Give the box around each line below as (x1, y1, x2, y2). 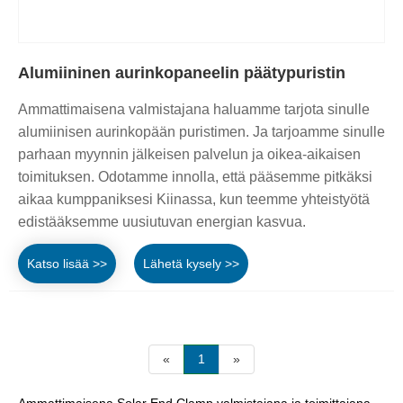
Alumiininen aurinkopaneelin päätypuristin (18, 63, 345, 82)
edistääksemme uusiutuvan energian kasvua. (18, 213, 306, 229)
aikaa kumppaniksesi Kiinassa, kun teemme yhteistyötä (18, 191, 370, 207)
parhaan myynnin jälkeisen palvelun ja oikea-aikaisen (18, 146, 361, 162)
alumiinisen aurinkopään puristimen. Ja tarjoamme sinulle (18, 123, 385, 139)
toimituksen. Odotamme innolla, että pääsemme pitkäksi (18, 168, 372, 184)
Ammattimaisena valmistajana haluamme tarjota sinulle (18, 101, 370, 117)
